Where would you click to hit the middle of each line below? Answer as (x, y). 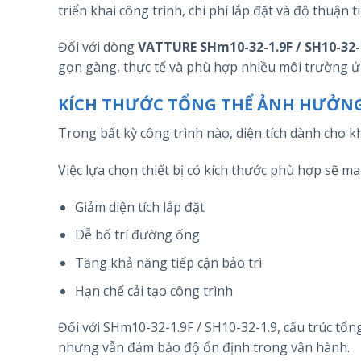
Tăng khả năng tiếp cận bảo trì (168, 262)
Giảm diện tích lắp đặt (139, 207)
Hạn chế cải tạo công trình (154, 290)
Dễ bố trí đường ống (137, 235)
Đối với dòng (98, 47)
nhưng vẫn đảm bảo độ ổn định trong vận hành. (204, 348)
